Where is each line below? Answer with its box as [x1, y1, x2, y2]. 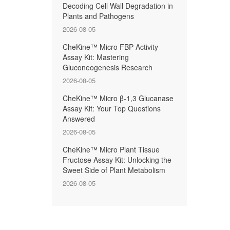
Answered [63, 113, 95, 124]
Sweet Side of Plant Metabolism [63, 165, 165, 175]
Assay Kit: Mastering [63, 52, 129, 62]
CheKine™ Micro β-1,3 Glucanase [63, 93, 174, 103]
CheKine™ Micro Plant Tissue [63, 144, 160, 155]
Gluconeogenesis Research [63, 62, 152, 72]
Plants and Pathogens [63, 11, 134, 21]
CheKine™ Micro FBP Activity [63, 42, 158, 52]
